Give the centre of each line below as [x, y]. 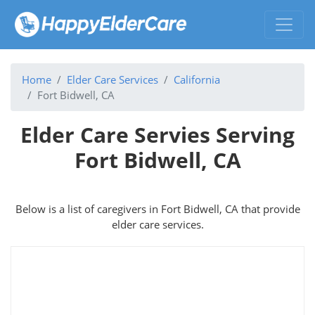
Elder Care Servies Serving [157, 134]
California [197, 79]
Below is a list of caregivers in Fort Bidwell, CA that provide [157, 208]
